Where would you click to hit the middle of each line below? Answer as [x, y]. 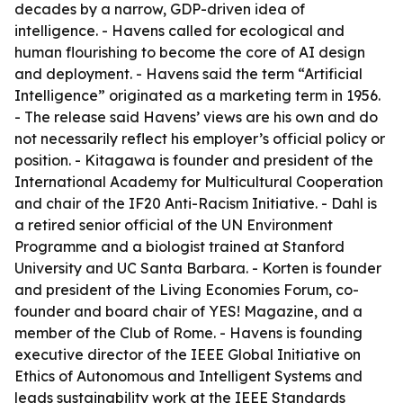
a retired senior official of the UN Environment [174, 225]
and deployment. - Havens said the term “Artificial [188, 74]
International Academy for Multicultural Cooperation [199, 182]
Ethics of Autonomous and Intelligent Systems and [188, 376]
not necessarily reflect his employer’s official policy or [200, 139]
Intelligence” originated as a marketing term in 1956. [197, 95]
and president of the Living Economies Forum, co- [187, 290]
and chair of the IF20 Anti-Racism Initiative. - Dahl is [196, 203]
